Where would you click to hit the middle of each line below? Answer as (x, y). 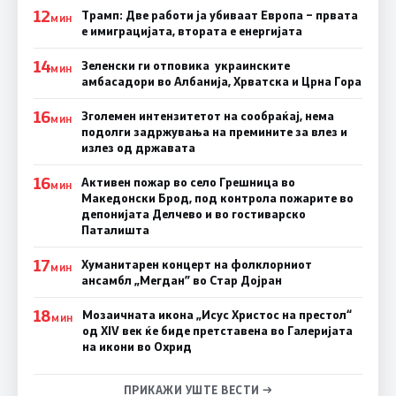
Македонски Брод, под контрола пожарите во (217, 198)
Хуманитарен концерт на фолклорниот (196, 265)
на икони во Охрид (137, 347)
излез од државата (138, 148)
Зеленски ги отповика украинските (185, 66)
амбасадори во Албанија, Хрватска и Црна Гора (221, 82)
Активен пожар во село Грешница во (188, 183)
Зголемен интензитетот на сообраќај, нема (207, 116)
